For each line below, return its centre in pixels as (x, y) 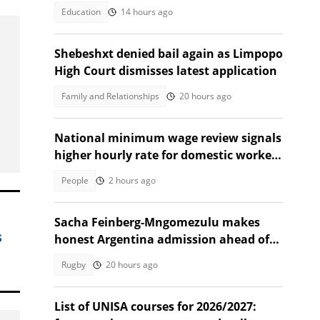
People (75, 180)
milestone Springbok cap (125, 256)
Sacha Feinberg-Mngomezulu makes (157, 222)
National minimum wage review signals (168, 138)
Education (81, 12)
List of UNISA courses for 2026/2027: (155, 306)
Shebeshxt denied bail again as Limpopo (169, 54)
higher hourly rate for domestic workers (168, 155)
